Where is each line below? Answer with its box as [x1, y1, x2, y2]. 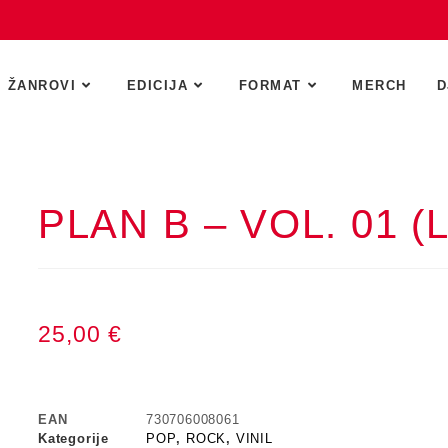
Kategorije [38, 431, 109, 446]
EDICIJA [126, 78, 189, 93]
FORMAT [238, 78, 302, 93]
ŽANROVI [7, 78, 77, 93]
